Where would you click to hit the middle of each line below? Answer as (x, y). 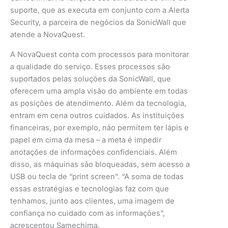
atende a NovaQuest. (50, 35)
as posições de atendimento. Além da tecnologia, (98, 103)
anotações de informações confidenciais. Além (94, 152)
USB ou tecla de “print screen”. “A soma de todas (97, 176)
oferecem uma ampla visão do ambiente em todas (99, 91)
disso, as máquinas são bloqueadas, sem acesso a (100, 164)
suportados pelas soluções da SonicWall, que (91, 79)
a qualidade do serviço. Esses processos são (90, 66)
